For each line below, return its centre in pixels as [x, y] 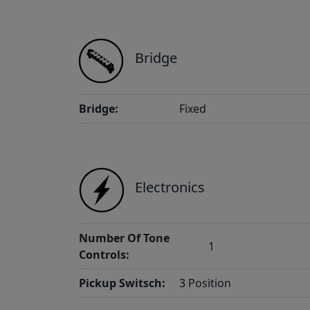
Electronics [170, 187]
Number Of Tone [124, 238]
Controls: [104, 255]
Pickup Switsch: [122, 283]
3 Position [206, 283]
